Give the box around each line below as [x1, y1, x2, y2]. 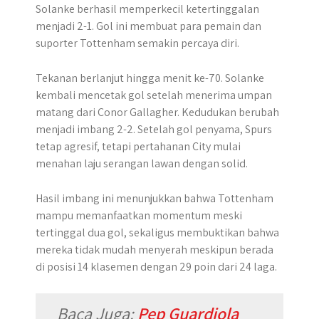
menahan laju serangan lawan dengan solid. [36, 156, 248, 171]
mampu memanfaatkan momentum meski [36, 208, 242, 223]
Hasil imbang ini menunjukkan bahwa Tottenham [36, 191, 273, 206]
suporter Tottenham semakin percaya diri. [36, 36, 239, 51]
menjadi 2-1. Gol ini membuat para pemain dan [36, 19, 261, 33]
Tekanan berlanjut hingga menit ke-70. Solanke [36, 70, 264, 85]
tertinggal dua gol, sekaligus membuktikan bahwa [36, 225, 279, 240]
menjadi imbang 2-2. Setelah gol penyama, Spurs [36, 122, 272, 137]
